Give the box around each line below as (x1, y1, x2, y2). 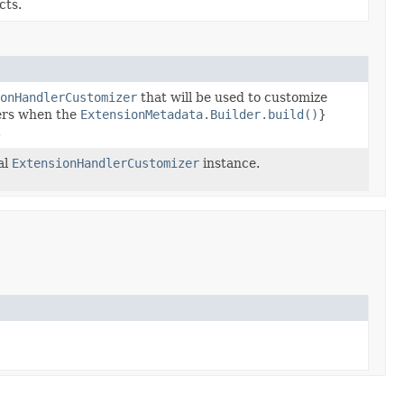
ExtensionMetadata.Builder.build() (80, 106, 318, 122)
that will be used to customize (137, 89, 327, 105)
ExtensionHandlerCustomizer (12, 155, 199, 170)
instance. (199, 155, 260, 170)
